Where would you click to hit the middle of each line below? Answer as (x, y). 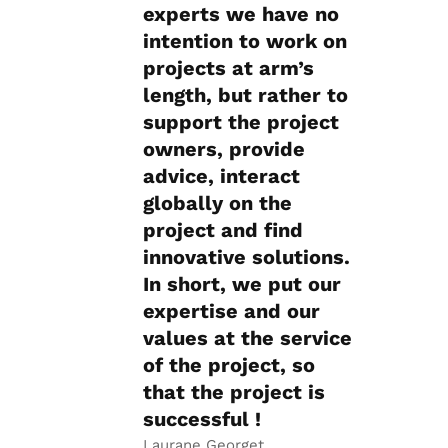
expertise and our (231, 311)
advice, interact (221, 176)
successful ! (202, 419)
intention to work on (245, 41)
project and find (223, 230)
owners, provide (224, 149)
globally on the (217, 203)
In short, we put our (242, 284)
